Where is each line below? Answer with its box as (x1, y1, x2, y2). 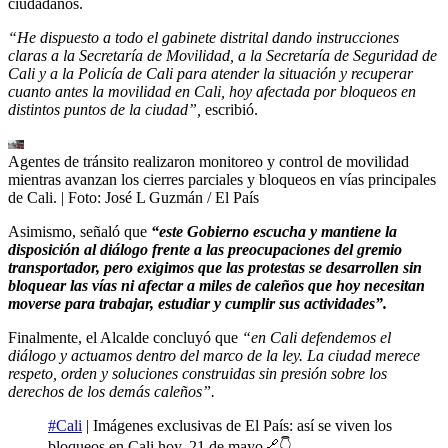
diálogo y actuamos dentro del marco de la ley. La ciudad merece (8, 346, 420, 364)
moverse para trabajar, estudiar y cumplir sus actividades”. (8, 294, 387, 312)
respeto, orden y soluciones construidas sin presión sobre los (8, 364, 387, 382)
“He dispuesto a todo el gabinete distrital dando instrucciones (8, 28, 399, 46)
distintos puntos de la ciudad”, (8, 100, 201, 118)
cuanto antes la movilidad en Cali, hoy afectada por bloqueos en (8, 82, 416, 100)
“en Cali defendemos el (242, 328, 391, 346)
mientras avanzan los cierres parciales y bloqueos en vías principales (8, 170, 436, 188)
